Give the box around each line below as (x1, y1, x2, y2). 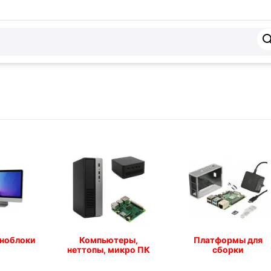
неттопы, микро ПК (67, 244, 150, 255)
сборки (212, 244, 244, 255)
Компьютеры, (79, 235, 138, 245)
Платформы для (193, 235, 263, 245)
